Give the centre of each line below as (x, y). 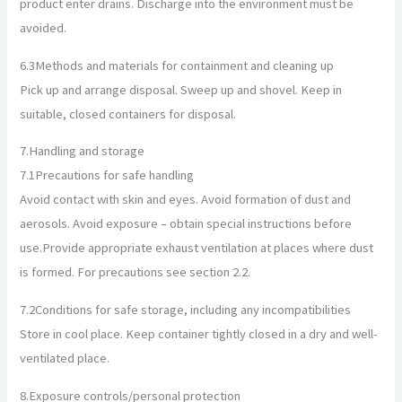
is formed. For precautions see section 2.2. (135, 272)
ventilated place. (65, 358)
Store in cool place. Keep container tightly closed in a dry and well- (199, 334)
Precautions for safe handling (115, 175)
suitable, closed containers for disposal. (128, 114)
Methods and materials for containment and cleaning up (185, 65)
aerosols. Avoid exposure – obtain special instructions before (186, 224)
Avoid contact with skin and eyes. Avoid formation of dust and (186, 200)
